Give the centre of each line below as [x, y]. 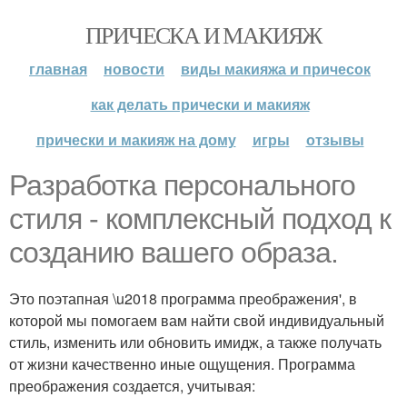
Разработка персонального [182, 185]
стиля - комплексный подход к [200, 219]
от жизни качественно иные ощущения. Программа [182, 364]
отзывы [335, 139]
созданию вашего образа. [174, 253]
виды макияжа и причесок [276, 69]
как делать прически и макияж [200, 104]
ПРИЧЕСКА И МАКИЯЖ [203, 35]
